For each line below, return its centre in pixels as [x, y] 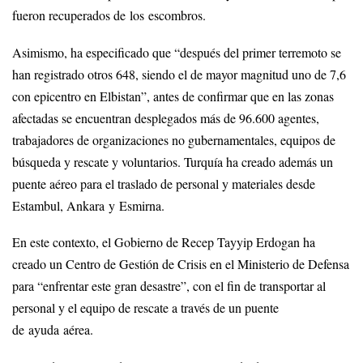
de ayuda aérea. [53, 330]
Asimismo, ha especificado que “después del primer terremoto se [177, 52]
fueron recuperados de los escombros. [109, 15]
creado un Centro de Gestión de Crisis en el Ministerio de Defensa [181, 265]
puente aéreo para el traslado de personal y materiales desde [164, 184]
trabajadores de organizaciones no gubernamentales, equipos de [174, 140]
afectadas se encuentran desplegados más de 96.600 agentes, [166, 118]
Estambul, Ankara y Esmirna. [88, 205]
